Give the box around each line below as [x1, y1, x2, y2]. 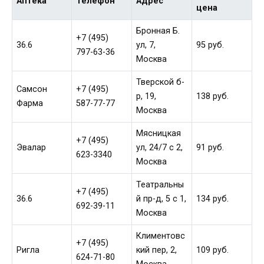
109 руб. [196, 245, 229, 256]
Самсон [16, 84, 48, 95]
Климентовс [136, 231, 186, 242]
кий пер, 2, [136, 245, 177, 256]
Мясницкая [136, 128, 181, 139]
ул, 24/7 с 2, [136, 143, 183, 153]
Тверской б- [136, 77, 185, 88]
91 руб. [196, 143, 225, 153]
